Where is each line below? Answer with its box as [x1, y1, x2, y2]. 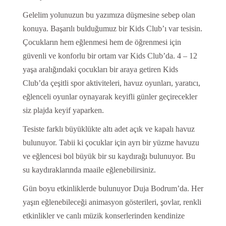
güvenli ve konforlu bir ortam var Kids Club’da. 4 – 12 [22, 51, 197, 61]
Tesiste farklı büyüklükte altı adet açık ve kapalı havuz [22, 125, 195, 134]
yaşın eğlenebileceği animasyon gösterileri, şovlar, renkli [22, 198, 201, 207]
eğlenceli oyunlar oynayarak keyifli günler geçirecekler [22, 92, 197, 101]
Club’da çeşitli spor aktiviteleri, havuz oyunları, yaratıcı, [22, 79, 200, 88]
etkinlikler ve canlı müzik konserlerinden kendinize [22, 211, 185, 220]
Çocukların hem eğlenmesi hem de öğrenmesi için [22, 38, 181, 47]
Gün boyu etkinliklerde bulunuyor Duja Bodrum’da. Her [22, 184, 203, 193]
